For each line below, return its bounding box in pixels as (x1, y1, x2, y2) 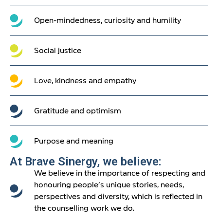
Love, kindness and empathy (34, 77, 136, 85)
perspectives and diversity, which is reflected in (34, 193, 202, 201)
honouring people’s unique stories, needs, (34, 181, 184, 189)
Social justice (34, 47, 81, 55)
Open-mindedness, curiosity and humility (34, 17, 181, 25)
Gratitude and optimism (34, 107, 121, 115)
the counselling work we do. (34, 204, 134, 213)
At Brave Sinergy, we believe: (10, 155, 162, 169)
